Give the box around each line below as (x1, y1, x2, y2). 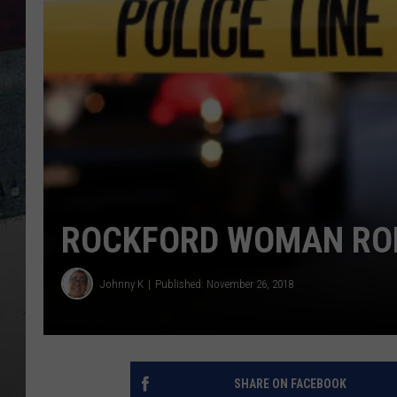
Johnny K (100, 276, 144, 291)
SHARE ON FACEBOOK (233, 377, 346, 392)
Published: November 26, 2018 (155, 276, 293, 291)
